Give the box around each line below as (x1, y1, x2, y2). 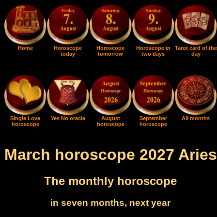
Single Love (10, 115, 40, 121)
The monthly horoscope (44, 174, 177, 187)
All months (182, 115, 210, 121)
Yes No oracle (50, 115, 85, 121)
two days (141, 51, 165, 57)
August (101, 115, 120, 121)
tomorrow (98, 51, 123, 57)
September (139, 115, 167, 121)
